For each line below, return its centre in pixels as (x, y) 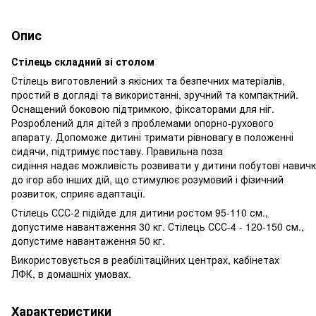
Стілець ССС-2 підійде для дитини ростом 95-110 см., (140, 212)
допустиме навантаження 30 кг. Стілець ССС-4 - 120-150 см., (158, 226)
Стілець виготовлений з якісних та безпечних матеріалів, (148, 80)
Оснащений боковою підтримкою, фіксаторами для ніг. (143, 108)
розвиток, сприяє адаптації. (78, 193)
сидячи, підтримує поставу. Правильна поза (117, 151)
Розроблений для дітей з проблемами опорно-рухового (142, 122)
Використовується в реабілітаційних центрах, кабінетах (145, 259)
